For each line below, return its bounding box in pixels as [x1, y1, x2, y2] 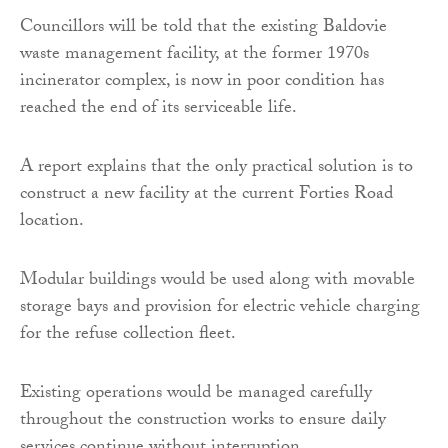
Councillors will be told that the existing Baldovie [20, 12, 387, 44]
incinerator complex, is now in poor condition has [20, 66, 384, 98]
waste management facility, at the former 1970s [20, 39, 369, 71]
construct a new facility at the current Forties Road [20, 179, 393, 211]
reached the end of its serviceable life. [20, 93, 297, 125]
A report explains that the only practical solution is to [20, 152, 413, 184]
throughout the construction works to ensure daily [20, 405, 386, 437]
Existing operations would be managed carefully [20, 378, 372, 410]
